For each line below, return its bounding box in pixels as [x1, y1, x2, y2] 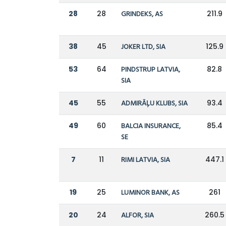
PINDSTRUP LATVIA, [121, 64, 181, 76]
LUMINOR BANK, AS [121, 187, 180, 199]
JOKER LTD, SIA [121, 41, 166, 53]
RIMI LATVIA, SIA [121, 154, 171, 166]
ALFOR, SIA [121, 210, 154, 222]
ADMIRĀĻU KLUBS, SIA [121, 98, 188, 110]
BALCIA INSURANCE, [121, 121, 181, 133]
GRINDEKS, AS [121, 9, 163, 21]
